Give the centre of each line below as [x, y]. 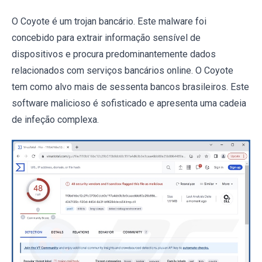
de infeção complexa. [55, 120]
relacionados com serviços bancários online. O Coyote [123, 70]
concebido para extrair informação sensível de [106, 38]
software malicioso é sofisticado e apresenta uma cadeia [129, 103]
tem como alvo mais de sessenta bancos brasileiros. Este [130, 87]
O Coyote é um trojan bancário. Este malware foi [109, 21]
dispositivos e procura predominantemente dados [114, 54]
